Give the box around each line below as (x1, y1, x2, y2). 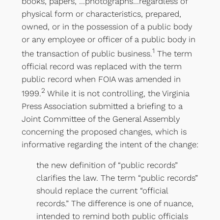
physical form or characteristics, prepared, (21, 9, 181, 19)
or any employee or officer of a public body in (21, 34, 195, 45)
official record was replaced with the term (21, 61, 182, 71)
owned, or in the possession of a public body (21, 22, 192, 32)
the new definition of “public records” (36, 160, 178, 170)
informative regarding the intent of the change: (21, 139, 198, 149)
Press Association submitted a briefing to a (21, 101, 183, 111)
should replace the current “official (36, 186, 168, 196)
